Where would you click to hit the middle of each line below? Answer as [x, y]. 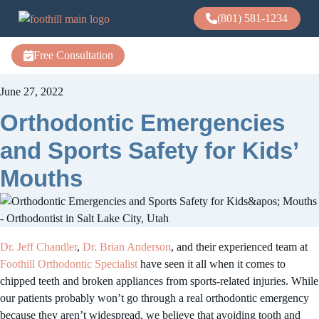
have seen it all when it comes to [211, 265]
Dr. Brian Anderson [127, 247]
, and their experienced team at [239, 247]
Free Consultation [73, 56]
